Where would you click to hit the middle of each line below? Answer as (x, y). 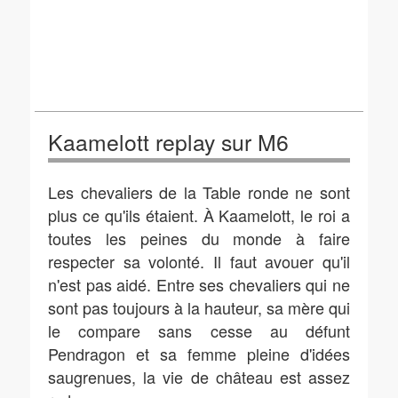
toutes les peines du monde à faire (199, 238)
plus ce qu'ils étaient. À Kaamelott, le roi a (199, 215)
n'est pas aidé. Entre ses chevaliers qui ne (199, 284)
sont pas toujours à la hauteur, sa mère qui (199, 307)
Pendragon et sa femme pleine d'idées (199, 354)
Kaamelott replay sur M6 (168, 142)
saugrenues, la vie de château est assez (199, 377)
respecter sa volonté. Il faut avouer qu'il (199, 261)
